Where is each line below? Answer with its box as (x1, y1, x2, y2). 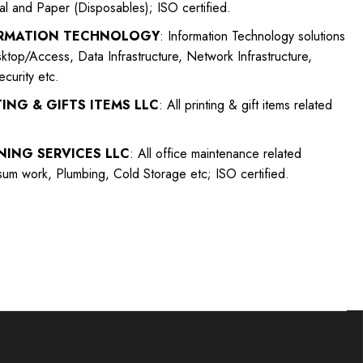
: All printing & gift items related (158, 95, 332, 114)
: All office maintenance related (129, 143, 301, 163)
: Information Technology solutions (159, 26, 345, 45)
